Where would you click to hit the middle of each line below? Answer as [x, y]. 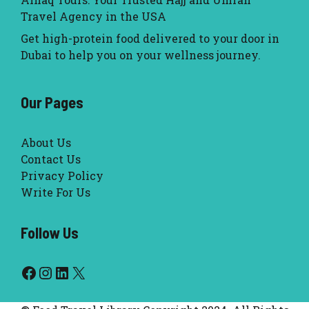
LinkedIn [89, 272]
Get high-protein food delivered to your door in [150, 39]
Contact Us [51, 159]
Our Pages [52, 102]
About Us [46, 143]
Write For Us [56, 192]
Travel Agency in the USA [93, 17]
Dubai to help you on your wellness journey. [141, 55]
